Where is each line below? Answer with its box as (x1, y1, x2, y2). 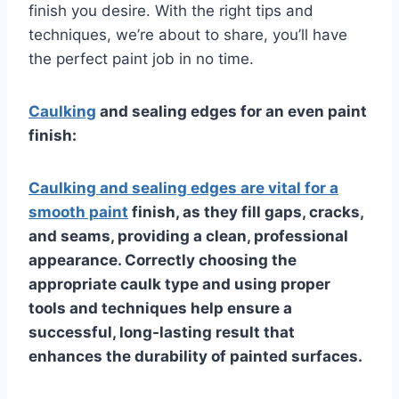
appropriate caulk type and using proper (28, 275, 330, 293)
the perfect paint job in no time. (28, 50, 254, 68)
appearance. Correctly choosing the (28, 251, 297, 269)
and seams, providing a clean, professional (28, 227, 348, 245)
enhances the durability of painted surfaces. (28, 347, 362, 365)
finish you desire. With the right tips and (28, 2, 313, 20)
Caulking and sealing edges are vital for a (28, 179, 338, 197)
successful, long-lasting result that (28, 323, 295, 341)
